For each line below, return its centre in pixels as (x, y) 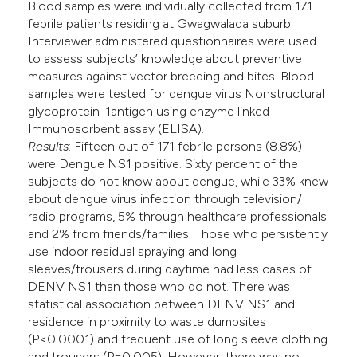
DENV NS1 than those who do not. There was (159, 287)
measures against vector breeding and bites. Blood (171, 76)
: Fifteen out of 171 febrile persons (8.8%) (186, 147)
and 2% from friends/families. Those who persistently (178, 234)
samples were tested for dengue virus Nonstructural (177, 94)
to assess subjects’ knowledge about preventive (165, 59)
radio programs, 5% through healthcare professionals (178, 217)
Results (49, 147)
